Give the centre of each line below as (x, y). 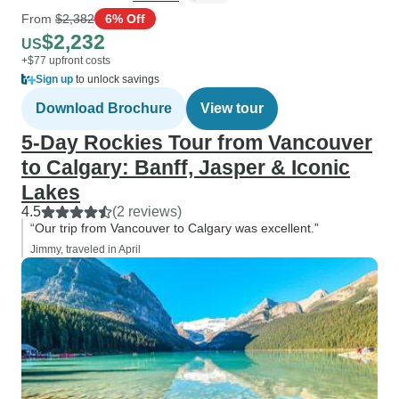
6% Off (125, 18)
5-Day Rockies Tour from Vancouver (197, 142)
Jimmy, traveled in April (85, 249)
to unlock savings (116, 79)
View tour (232, 108)
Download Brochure (104, 108)
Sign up (54, 79)
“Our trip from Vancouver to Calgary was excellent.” (175, 228)
